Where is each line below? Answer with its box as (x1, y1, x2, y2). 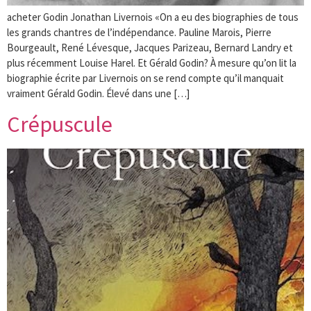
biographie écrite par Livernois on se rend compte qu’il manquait (7, 71, 284, 85)
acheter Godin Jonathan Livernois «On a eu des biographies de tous (7, 10, 299, 24)
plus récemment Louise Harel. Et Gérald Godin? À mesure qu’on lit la (7, 56, 296, 69)
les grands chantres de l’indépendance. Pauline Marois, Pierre (7, 25, 271, 39)
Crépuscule (7, 110, 112, 139)
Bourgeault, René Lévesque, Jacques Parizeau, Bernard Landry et (7, 40, 293, 54)
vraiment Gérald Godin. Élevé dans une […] (7, 86, 190, 100)
